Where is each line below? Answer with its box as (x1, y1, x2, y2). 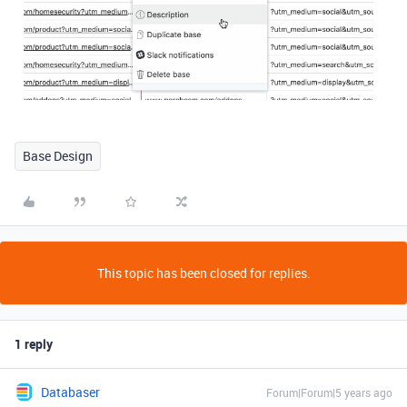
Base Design (23, 146, 93, 164)
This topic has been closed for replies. (96, 263, 311, 282)
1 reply (15, 334, 53, 352)
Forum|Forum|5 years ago (266, 384, 392, 400)
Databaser (41, 382, 100, 401)
